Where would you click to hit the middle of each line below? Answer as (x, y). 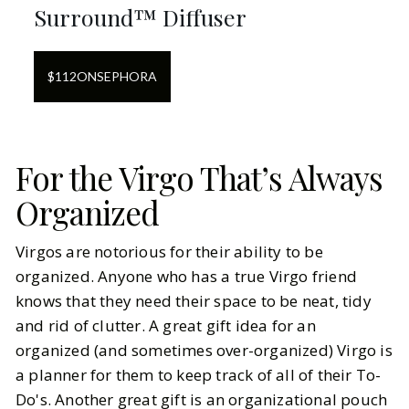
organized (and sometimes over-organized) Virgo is (204, 351)
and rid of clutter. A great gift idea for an (166, 326)
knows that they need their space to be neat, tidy (194, 301)
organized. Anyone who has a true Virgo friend (187, 277)
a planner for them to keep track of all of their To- (199, 375)
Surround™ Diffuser (140, 17)
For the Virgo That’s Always (199, 178)
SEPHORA (127, 77)
